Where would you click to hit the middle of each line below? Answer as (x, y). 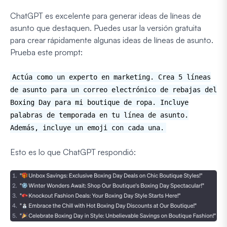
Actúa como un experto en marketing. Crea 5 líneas (111, 77)
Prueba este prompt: (46, 52)
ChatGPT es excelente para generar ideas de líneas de (106, 15)
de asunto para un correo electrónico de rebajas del (113, 89)
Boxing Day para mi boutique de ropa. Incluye (99, 102)
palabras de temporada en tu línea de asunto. (99, 115)
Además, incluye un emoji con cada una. (87, 127)
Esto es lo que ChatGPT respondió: (73, 152)
